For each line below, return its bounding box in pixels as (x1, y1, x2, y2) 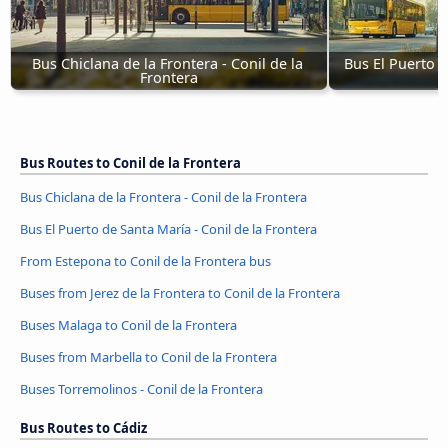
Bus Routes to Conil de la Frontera (20, 154, 241, 173)
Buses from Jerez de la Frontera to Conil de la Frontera (20, 283, 340, 302)
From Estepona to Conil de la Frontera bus (20, 252, 271, 270)
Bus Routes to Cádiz (20, 418, 147, 437)
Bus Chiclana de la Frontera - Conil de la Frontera (20, 188, 307, 207)
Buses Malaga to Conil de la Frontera (20, 315, 237, 334)
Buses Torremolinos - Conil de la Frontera (20, 379, 263, 398)
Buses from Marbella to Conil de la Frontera (20, 347, 277, 366)
